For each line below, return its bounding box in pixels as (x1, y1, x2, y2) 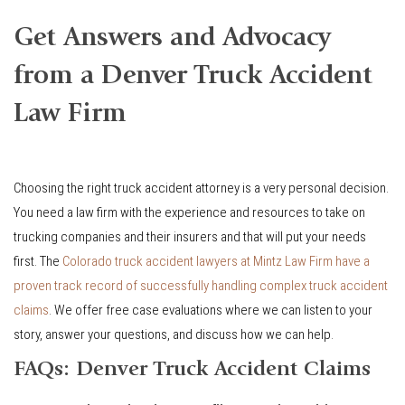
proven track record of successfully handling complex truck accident (14, 278, 388, 295)
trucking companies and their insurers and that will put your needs (14, 229, 366, 246)
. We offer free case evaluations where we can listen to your (49, 302, 372, 319)
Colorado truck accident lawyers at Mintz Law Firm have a (62, 253, 370, 270)
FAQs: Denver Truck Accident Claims (14, 360, 371, 382)
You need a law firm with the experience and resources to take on (14, 204, 365, 221)
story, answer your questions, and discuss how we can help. (14, 326, 334, 344)
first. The (14, 253, 62, 270)
